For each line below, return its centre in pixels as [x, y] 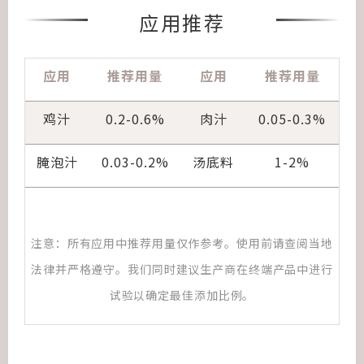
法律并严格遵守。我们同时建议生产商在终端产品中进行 [182, 269]
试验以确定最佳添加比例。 [182, 295]
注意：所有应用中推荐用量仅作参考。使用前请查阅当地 [182, 243]
